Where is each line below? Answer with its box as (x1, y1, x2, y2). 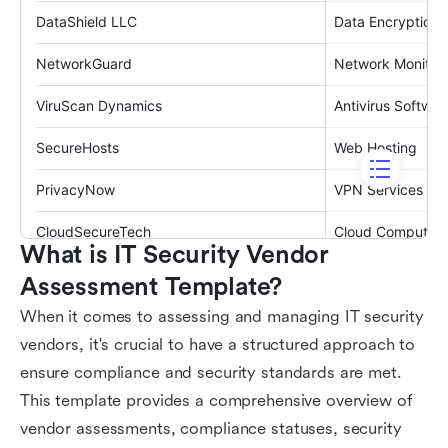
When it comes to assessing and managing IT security (20, 307, 424, 326)
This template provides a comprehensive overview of (20, 391, 413, 410)
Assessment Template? (20, 273, 283, 301)
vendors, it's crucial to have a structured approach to (20, 335, 416, 354)
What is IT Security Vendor (20, 241, 330, 269)
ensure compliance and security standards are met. (20, 363, 402, 382)
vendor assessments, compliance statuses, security (20, 419, 402, 438)
